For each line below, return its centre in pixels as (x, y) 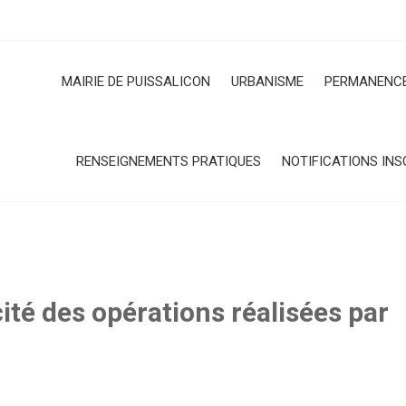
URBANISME (267, 82)
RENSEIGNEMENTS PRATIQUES (169, 161)
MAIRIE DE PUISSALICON (136, 82)
